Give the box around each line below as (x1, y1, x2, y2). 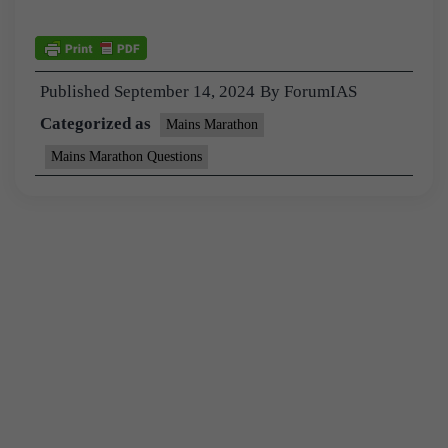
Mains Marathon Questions (51, 148, 202, 164)
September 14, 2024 (114, 81, 255, 101)
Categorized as (40, 113, 155, 133)
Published (40, 81, 114, 101)
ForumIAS (284, 81, 357, 101)
